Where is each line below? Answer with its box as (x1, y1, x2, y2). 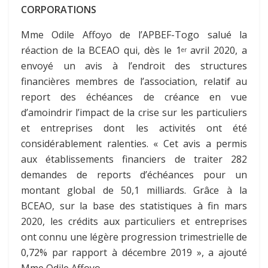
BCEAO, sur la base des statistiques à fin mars (21, 199, 247, 213)
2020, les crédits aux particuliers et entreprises (21, 215, 247, 229)
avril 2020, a (186, 44, 248, 57)
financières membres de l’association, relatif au (21, 75, 247, 89)
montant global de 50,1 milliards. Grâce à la (21, 184, 247, 197)
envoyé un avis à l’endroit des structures (21, 59, 247, 73)
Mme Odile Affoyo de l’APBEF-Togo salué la (21, 28, 247, 42)
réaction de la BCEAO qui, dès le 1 (21, 44, 181, 57)
